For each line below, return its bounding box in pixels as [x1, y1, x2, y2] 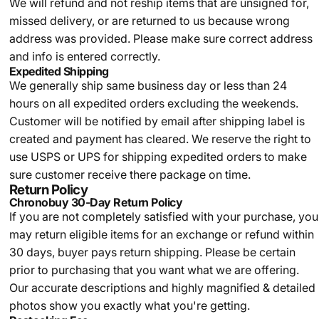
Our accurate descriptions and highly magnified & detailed [9, 281, 315, 295]
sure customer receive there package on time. [9, 167, 251, 182]
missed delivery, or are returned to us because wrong [9, 14, 290, 28]
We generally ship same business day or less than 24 [9, 78, 287, 93]
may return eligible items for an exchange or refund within [9, 227, 314, 241]
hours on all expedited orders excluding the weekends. [9, 96, 298, 110]
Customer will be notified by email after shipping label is [9, 114, 305, 128]
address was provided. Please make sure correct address [9, 31, 313, 46]
